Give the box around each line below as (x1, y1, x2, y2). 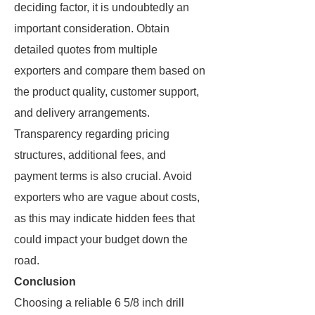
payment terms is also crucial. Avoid (14, 170, 192, 182)
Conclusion (14, 276, 76, 288)
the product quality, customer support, (14, 86, 199, 98)
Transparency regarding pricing (14, 128, 169, 140)
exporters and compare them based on (14, 65, 205, 77)
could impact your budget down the (14, 233, 188, 245)
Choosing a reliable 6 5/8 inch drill (14, 297, 184, 309)
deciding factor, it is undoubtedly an (14, 1, 189, 13)
